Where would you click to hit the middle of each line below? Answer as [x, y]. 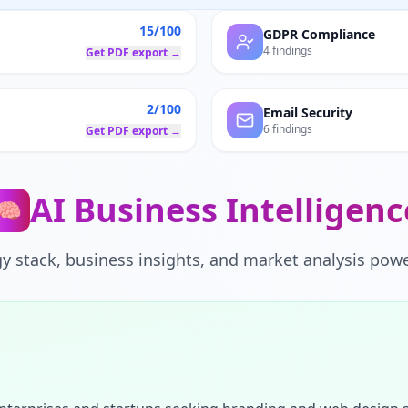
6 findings [288, 129]
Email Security [308, 112]
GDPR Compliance [319, 34]
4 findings [288, 51]
